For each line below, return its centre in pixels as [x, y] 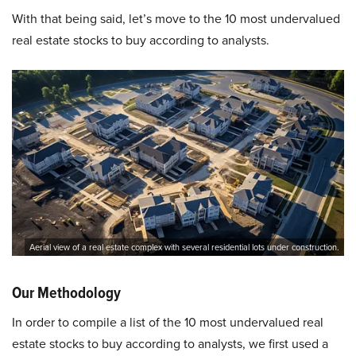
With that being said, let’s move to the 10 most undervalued [176, 18]
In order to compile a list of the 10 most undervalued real [168, 322]
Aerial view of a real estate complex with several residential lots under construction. [184, 248]
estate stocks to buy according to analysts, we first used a [170, 344]
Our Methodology [66, 293]
